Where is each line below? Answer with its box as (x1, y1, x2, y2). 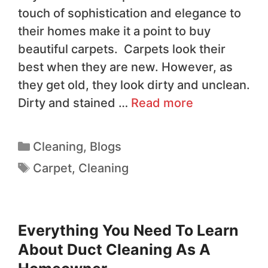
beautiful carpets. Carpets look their (18, 42, 226, 57)
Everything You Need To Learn (18, 221, 239, 240)
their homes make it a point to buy (18, 24, 211, 39)
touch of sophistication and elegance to (18, 6, 241, 21)
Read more (131, 96, 193, 111)
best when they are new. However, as (18, 60, 233, 75)
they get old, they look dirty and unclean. (18, 78, 250, 93)
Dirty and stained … (18, 96, 131, 111)
